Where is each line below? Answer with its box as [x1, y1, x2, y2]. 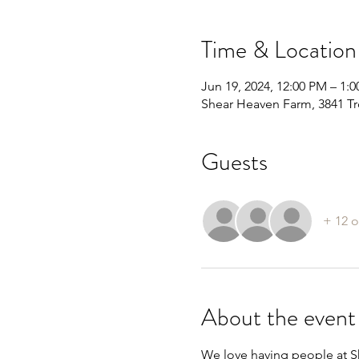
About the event [200, 301, 356, 334]
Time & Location [200, 33, 357, 67]
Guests [200, 145, 268, 179]
